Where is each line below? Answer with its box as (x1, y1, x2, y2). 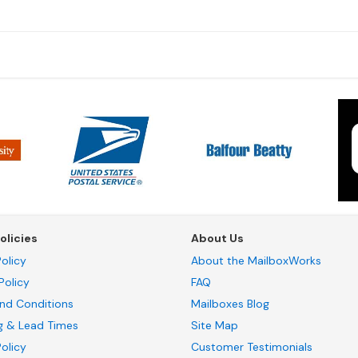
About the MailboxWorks (191, 253, 321, 268)
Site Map (191, 318, 238, 333)
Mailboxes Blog (191, 296, 269, 312)
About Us (191, 231, 244, 246)
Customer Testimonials (191, 340, 312, 355)
